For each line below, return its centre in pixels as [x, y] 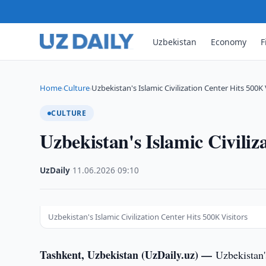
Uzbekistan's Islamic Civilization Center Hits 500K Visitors [148, 217]
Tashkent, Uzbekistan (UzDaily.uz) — [128, 255]
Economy [229, 42]
